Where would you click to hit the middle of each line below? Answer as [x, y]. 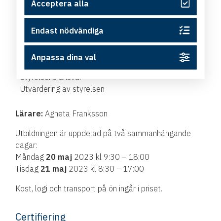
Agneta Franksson [75, 113]
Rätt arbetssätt [51, 53]
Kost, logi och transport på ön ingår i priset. [89, 188]
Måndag [31, 157]
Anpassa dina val [64, 57]
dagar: [26, 145]
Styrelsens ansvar [51, 77]
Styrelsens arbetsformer [62, 65]
